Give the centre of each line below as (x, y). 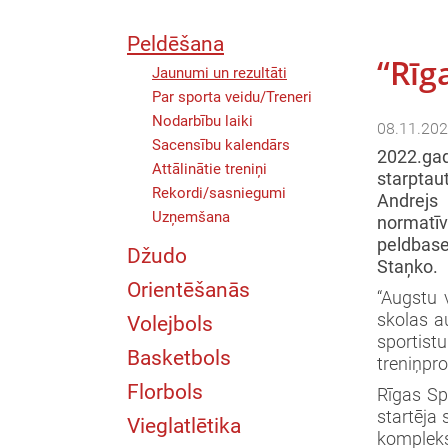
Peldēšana (175, 43)
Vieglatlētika (184, 425)
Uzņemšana (191, 216)
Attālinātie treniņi (209, 168)
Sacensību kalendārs (221, 144)
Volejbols (170, 323)
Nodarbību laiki (202, 120)
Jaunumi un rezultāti (219, 72)
